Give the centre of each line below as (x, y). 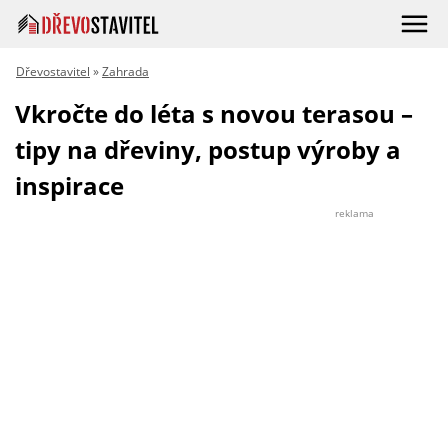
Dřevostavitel (53, 71)
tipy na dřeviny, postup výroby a (208, 149)
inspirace (69, 185)
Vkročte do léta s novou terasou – (214, 113)
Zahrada (125, 71)
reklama (354, 213)
